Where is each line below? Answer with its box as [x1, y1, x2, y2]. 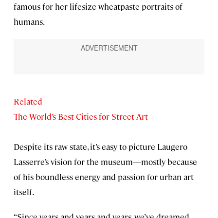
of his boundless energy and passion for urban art [14, 171, 194, 182]
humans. [14, 16, 45, 27]
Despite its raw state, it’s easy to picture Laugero [14, 141, 187, 152]
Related [14, 96, 42, 107]
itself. [14, 186, 34, 198]
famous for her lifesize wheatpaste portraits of [14, 1, 182, 12]
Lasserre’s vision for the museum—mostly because [14, 156, 197, 167]
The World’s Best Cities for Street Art [14, 111, 148, 122]
